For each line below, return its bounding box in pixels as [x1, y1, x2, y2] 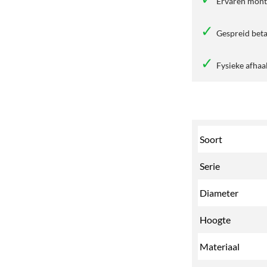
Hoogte [200, 213, 231, 225]
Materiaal [200, 240, 240, 252]
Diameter [200, 187, 238, 198]
